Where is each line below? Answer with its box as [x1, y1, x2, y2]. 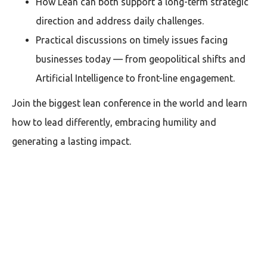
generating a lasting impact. [12, 135, 131, 147]
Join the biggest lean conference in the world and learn [12, 97, 247, 108]
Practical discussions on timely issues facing [36, 34, 228, 45]
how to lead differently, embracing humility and [12, 116, 216, 128]
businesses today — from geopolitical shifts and [36, 53, 246, 64]
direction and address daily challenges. [36, 15, 204, 26]
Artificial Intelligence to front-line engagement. [36, 72, 235, 83]
